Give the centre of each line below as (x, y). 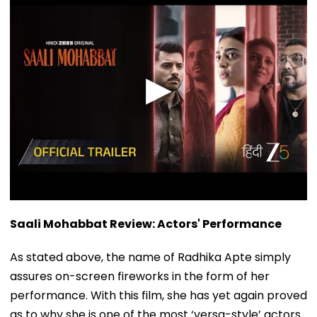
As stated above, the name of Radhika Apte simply (150, 257)
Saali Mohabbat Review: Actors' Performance (146, 224)
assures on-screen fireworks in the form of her (140, 276)
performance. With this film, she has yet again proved (158, 295)
